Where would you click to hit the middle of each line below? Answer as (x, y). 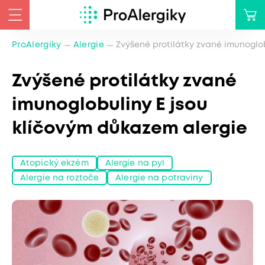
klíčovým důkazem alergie (130, 129)
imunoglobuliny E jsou (110, 105)
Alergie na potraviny (159, 178)
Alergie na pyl (135, 163)
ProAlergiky (37, 45)
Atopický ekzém (54, 163)
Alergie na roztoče (60, 178)
